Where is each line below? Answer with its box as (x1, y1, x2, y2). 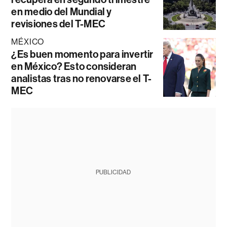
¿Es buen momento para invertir (11, 48, 154, 60)
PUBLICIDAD (96, 168, 131, 176)
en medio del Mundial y (11, 5, 112, 18)
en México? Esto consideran (11, 60, 137, 72)
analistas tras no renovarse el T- (11, 72, 152, 85)
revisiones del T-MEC (11, 17, 106, 30)
